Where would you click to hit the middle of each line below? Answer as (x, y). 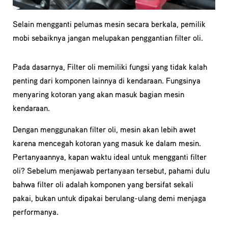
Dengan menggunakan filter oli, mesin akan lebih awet (104, 129)
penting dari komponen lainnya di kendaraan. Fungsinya (107, 80)
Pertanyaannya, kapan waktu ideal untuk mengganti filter (110, 156)
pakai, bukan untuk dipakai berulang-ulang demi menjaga (109, 198)
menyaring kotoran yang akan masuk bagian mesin (98, 94)
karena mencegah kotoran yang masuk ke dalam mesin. (107, 143)
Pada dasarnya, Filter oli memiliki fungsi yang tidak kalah (110, 66)
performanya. (36, 211)
